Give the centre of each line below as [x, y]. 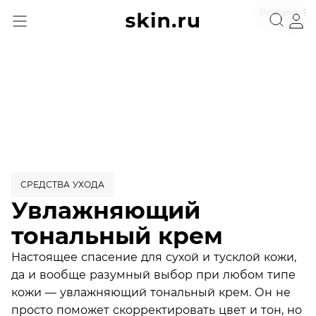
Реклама [279, 12]
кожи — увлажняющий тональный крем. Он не [151, 292]
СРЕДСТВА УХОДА [62, 184]
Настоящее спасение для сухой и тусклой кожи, [154, 257]
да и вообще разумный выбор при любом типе [153, 274]
